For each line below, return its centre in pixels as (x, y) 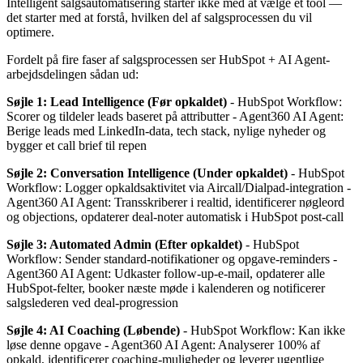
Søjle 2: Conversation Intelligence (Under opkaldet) (147, 173)
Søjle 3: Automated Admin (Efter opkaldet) (124, 244)
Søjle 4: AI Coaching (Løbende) (93, 330)
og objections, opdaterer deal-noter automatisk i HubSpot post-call (175, 216)
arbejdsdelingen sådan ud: (73, 74)
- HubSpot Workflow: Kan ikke (263, 330)
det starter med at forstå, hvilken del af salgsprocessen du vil (159, 17)
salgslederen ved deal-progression (92, 302)
